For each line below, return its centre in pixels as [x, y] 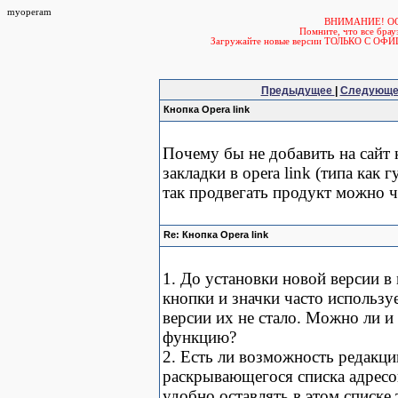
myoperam [29, 12]
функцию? [199, 337]
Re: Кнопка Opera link [216, 235]
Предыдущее [298, 91]
